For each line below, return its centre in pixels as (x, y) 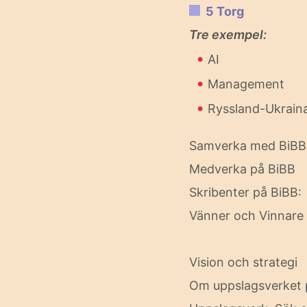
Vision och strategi (243, 262)
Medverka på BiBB (242, 169)
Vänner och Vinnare (246, 216)
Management (246, 84)
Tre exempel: (228, 35)
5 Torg (225, 11)
